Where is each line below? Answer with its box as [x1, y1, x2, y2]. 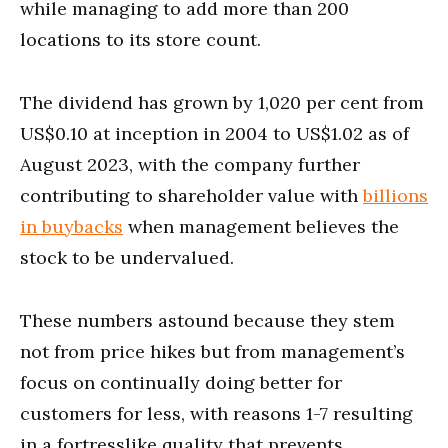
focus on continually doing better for [20, 370, 342, 394]
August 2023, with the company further [20, 152, 360, 176]
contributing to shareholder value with [20, 183, 363, 207]
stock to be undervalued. [20, 245, 234, 269]
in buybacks [20, 214, 123, 238]
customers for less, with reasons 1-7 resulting [20, 401, 413, 425]
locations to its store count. [20, 27, 261, 51]
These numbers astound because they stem [20, 308, 395, 332]
